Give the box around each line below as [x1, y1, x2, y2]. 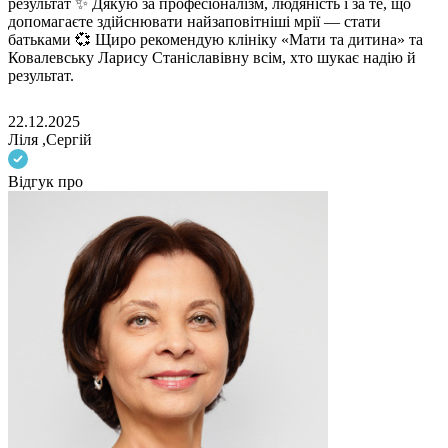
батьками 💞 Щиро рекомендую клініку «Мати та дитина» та [8, 31, 423, 49]
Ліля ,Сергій [8, 131, 92, 149]
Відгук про [8, 173, 83, 191]
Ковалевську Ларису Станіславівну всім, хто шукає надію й [8, 49, 416, 67]
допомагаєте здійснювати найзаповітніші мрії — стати [8, 13, 381, 31]
